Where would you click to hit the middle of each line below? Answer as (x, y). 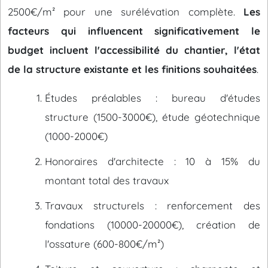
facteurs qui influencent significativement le (134, 31)
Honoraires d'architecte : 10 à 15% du (153, 161)
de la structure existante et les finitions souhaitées (132, 69)
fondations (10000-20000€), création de (153, 225)
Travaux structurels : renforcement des (153, 205)
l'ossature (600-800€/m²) (104, 244)
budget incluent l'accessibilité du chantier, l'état (134, 50)
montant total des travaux (107, 180)
